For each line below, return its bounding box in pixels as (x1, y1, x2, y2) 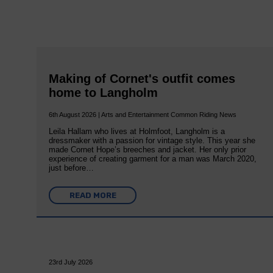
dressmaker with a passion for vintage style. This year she (49, 136, 256, 146)
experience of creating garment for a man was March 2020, (49, 154, 257, 164)
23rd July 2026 (49, 258, 93, 266)
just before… (49, 163, 94, 173)
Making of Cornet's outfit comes (49, 72, 236, 86)
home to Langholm (49, 86, 158, 100)
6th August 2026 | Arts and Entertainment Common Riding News (49, 111, 237, 119)
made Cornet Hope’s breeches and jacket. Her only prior (49, 145, 247, 155)
